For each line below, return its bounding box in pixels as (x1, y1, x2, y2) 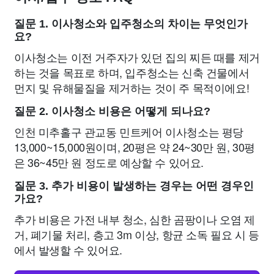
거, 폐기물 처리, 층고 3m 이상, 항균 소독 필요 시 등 (14, 226, 259, 242)
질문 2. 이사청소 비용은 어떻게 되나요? (14, 105, 210, 117)
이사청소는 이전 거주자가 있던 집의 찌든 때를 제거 (14, 49, 260, 65)
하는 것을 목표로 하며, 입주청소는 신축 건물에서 (14, 64, 250, 80)
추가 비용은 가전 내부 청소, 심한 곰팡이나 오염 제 (14, 211, 255, 227)
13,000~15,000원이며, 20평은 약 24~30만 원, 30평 (14, 139, 255, 155)
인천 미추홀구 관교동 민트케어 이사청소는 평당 (14, 124, 244, 139)
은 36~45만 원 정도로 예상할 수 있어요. (14, 154, 204, 170)
